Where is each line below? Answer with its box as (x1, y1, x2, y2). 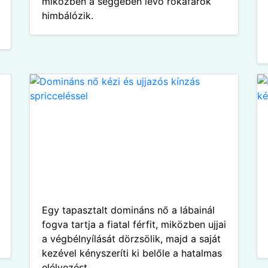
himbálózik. (42, 10, 93, 22)
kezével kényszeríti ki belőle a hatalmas (42, 247, 222, 259)
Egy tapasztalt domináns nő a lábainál (42, 204, 215, 216)
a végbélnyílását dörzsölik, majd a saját (42, 233, 221, 245)
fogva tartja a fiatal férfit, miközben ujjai (42, 218, 226, 230)
